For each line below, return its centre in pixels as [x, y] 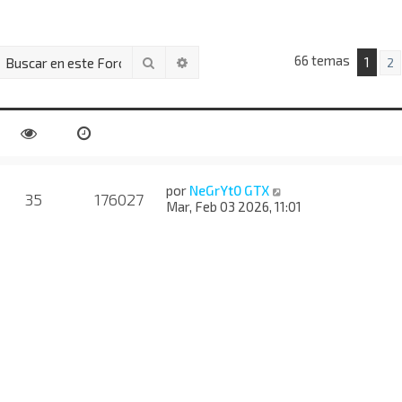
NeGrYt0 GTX [230, 190]
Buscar [177, 61]
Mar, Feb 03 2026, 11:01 [234, 206]
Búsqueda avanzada [249, 61]
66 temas [324, 61]
